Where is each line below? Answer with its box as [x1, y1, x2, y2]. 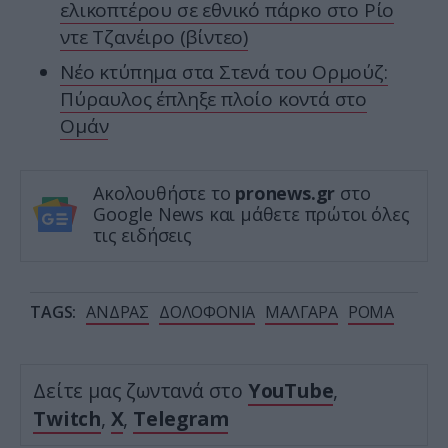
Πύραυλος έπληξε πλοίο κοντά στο [60, 86, 367, 113]
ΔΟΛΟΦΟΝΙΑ [158, 301, 256, 324]
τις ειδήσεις [93, 223, 192, 248]
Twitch [33, 405, 101, 433]
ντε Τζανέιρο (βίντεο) [60, 24, 248, 51]
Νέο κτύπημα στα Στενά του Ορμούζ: [60, 59, 388, 86]
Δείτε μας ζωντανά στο [33, 377, 248, 405]
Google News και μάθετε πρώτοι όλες [93, 202, 410, 227]
